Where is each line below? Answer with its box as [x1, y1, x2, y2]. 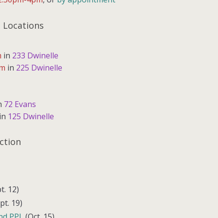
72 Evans [4, 98, 36, 109]
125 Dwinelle [8, 110, 54, 122]
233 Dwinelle [12, 50, 58, 61]
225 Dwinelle [16, 62, 62, 73]
